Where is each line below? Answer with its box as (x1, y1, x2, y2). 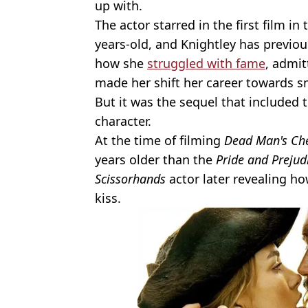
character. (95, 113, 151, 130)
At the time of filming (95, 132, 224, 149)
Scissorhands (95, 170, 166, 188)
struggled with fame (147, 55, 265, 72)
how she (95, 55, 147, 72)
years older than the (95, 151, 216, 168)
